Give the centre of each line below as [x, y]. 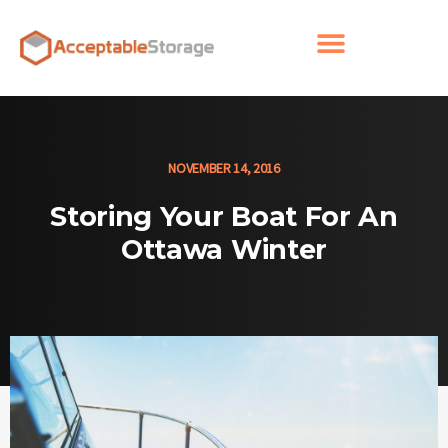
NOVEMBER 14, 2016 [224, 168]
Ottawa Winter [224, 250]
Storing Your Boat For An [224, 217]
